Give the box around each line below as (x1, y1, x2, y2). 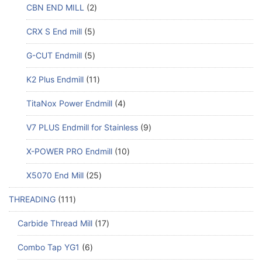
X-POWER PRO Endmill (26, 146, 112, 157)
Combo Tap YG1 (18, 242, 80, 253)
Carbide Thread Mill (18, 218, 92, 229)
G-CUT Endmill (26, 50, 82, 61)
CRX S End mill (26, 26, 82, 37)
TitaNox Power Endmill (26, 98, 112, 109)
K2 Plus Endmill (26, 74, 84, 85)
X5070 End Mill (26, 170, 84, 181)
